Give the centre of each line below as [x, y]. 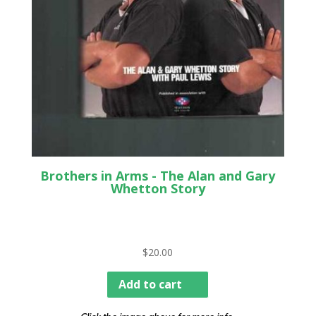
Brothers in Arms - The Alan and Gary [158, 176]
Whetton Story [158, 189]
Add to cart [151, 285]
